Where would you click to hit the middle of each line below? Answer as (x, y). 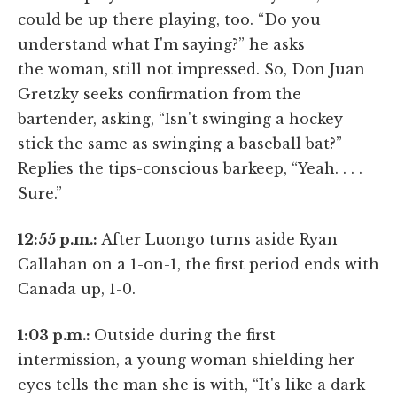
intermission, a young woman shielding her (186, 359)
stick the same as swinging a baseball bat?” (180, 143)
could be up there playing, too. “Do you (169, 19)
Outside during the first (185, 335)
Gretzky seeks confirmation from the (160, 93)
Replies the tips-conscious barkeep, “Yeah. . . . (190, 168)
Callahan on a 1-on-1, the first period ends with (198, 264)
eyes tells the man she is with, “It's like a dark (191, 384)
